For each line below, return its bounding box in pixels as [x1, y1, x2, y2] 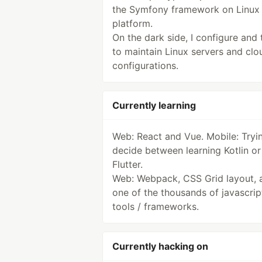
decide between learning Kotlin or [112, 144, 261, 156]
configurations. [112, 60, 178, 71]
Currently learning [112, 99, 196, 111]
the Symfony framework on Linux [112, 4, 260, 15]
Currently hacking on [112, 240, 208, 252]
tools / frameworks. [112, 201, 199, 212]
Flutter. [112, 158, 143, 170]
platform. [112, 18, 153, 29]
